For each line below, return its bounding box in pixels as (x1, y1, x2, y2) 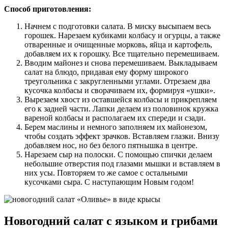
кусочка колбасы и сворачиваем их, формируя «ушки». (24, 85, 215, 95)
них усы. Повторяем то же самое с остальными (24, 168, 188, 177)
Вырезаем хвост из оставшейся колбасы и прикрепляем (24, 95, 217, 104)
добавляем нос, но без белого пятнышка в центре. (24, 140, 197, 150)
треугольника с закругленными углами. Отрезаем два (24, 76, 210, 85)
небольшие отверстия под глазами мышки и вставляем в (24, 159, 220, 168)
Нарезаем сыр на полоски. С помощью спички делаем (24, 150, 212, 159)
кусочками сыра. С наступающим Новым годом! (24, 177, 194, 186)
